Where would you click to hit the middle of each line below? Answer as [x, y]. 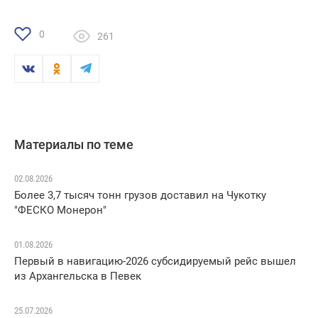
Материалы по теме [74, 145]
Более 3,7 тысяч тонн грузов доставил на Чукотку [140, 196]
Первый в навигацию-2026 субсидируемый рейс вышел [155, 262]
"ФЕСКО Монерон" [60, 210]
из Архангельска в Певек [78, 276]
